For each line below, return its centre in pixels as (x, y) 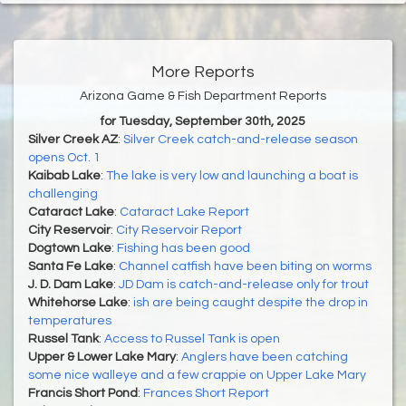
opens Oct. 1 (64, 158)
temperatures (70, 321)
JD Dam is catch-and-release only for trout (244, 285)
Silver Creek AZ (73, 140)
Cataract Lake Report (184, 213)
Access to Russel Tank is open (192, 339)
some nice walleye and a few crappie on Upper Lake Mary (197, 376)
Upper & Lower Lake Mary (102, 358)
